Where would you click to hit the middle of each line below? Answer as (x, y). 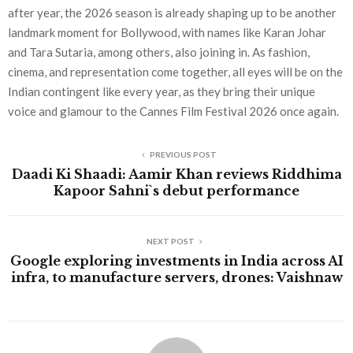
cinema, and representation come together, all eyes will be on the (175, 72)
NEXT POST (170, 242)
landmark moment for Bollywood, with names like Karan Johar (167, 33)
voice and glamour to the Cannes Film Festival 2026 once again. (173, 111)
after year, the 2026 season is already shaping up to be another (172, 13)
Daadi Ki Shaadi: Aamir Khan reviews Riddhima (176, 175)
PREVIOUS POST (183, 155)
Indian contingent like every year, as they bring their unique (162, 92)
